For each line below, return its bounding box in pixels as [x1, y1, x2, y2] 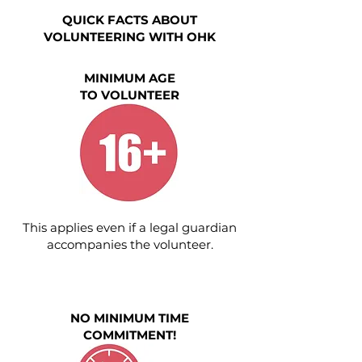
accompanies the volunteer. [46, 237, 213, 252]
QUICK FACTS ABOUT [62, 12, 197, 27]
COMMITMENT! [82, 327, 176, 343]
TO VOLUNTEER [79, 87, 179, 103]
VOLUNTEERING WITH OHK [44, 29, 216, 44]
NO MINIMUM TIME [69, 310, 189, 326]
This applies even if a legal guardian [23, 220, 237, 235]
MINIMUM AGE [83, 70, 175, 86]
